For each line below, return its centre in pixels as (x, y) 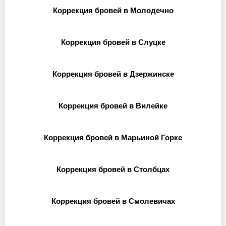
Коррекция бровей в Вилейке (113, 106)
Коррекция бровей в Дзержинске (113, 74)
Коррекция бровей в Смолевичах (113, 201)
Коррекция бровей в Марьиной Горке (113, 137)
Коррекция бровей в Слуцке (113, 42)
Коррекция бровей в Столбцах (113, 169)
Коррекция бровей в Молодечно (113, 10)
